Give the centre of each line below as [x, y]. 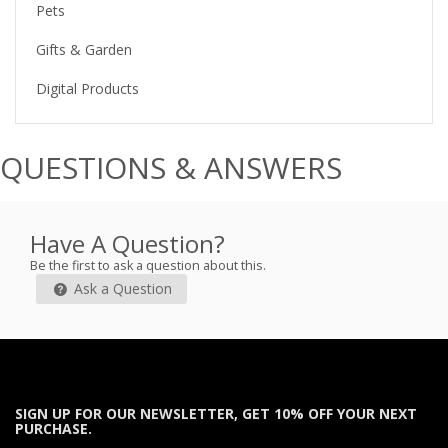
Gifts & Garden [84, 49]
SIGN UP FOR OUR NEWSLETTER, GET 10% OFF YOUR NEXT [216, 414]
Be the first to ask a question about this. [148, 265]
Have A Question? [127, 243]
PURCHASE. [53, 429]
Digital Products [87, 88]
